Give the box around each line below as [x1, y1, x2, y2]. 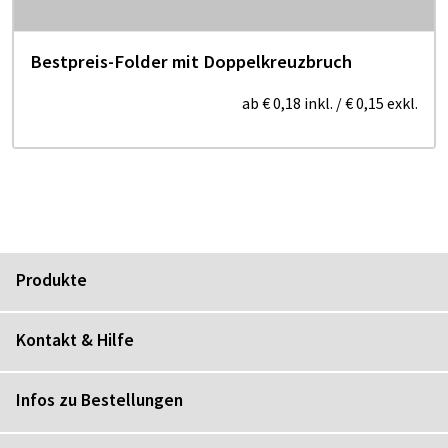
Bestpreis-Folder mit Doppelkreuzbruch [30, 49, 352, 73]
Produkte [16, 268, 87, 291]
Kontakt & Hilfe [16, 328, 134, 351]
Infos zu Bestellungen [16, 389, 183, 412]
